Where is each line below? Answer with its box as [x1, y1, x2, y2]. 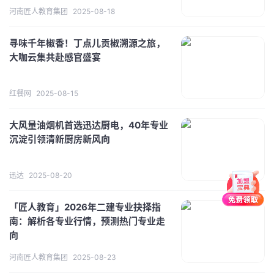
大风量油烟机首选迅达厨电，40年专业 [9, 119, 168, 131]
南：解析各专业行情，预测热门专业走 [9, 215, 165, 227]
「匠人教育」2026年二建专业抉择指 [9, 201, 161, 213]
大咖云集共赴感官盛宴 [9, 51, 101, 63]
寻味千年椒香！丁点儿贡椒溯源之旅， [9, 37, 165, 49]
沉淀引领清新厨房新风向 [9, 133, 110, 145]
